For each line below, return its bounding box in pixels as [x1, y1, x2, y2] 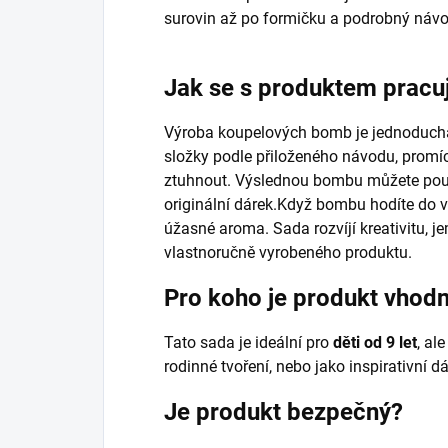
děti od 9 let [333, 332, 417, 352]
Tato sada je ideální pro [164, 332, 333, 352]
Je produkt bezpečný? [164, 397, 403, 426]
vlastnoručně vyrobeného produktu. [164, 242, 412, 262]
